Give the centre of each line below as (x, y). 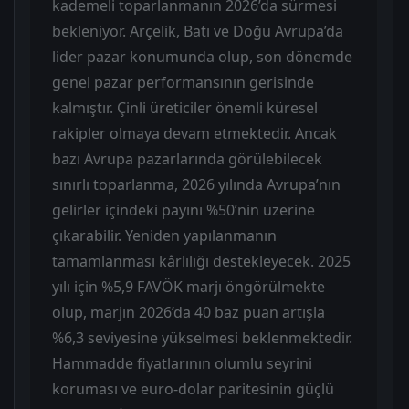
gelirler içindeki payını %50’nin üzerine (184, 210)
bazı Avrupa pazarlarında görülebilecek (187, 159)
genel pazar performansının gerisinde (183, 83)
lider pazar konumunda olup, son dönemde (202, 57)
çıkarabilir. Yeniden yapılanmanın (164, 236)
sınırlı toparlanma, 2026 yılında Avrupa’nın (196, 185)
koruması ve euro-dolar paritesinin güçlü (193, 389)
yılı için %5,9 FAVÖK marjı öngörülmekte (189, 287)
